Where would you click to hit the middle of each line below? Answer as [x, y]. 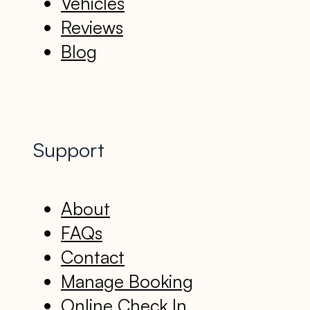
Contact [93, 257]
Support [69, 150]
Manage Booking [127, 281]
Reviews [92, 27]
